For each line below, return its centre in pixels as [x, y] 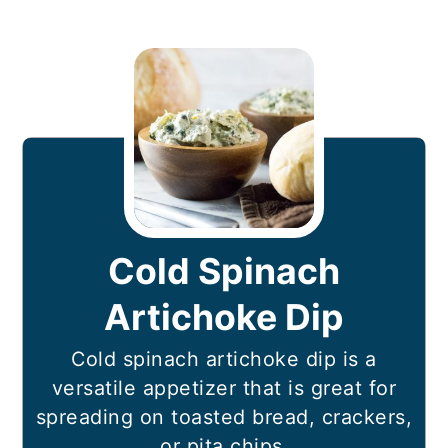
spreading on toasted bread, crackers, [224, 417]
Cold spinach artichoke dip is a [224, 359]
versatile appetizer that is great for [224, 388]
